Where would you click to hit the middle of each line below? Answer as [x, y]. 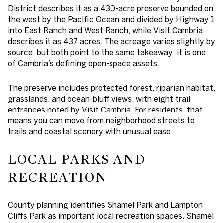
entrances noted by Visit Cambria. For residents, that [105, 110]
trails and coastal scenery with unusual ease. [90, 132]
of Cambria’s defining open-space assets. [84, 63]
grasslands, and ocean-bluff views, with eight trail [99, 99]
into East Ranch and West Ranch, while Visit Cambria [105, 31]
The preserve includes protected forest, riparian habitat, [111, 88]
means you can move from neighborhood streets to [101, 121]
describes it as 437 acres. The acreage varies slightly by [111, 42]
